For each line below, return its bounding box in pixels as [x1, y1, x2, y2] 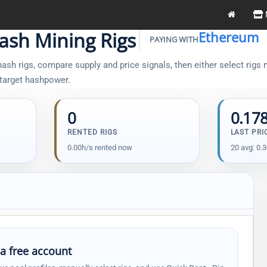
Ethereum [198, 28, 259, 46]
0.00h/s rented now [67, 143, 133, 152]
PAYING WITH [150, 34, 198, 45]
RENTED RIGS [67, 128, 117, 136]
